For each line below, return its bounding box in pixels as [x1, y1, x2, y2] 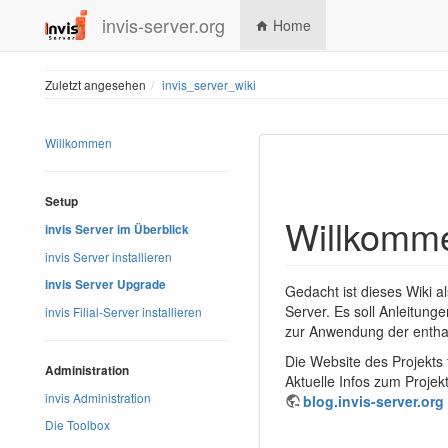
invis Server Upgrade [45, 276, 166, 293]
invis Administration [45, 389, 151, 406]
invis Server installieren [45, 248, 172, 265]
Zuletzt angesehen [45, 76, 146, 93]
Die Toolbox [45, 416, 110, 433]
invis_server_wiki [162, 76, 256, 93]
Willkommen [45, 134, 112, 151]
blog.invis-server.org [303, 390, 444, 411]
